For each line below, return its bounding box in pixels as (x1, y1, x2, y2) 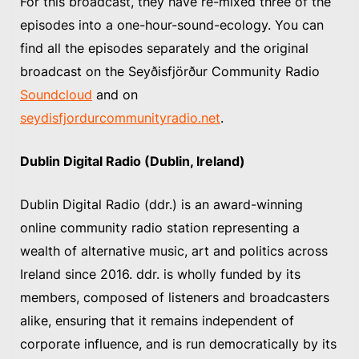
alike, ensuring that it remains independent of (20, 313, 294, 329)
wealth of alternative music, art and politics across (20, 243, 328, 260)
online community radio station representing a (20, 220, 300, 236)
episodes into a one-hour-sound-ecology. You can (20, 17, 324, 34)
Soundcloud (20, 87, 92, 103)
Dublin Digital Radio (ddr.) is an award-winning (20, 196, 303, 213)
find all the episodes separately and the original (20, 40, 309, 57)
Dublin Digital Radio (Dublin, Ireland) (20, 153, 245, 170)
